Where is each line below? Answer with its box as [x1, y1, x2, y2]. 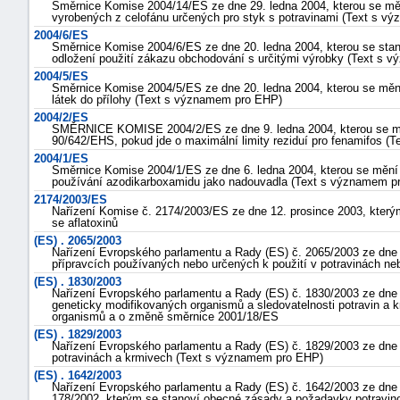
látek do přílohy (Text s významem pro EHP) [52, 93, 282, 106]
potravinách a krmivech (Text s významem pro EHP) [52, 351, 323, 364]
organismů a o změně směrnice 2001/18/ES [52, 310, 279, 323]
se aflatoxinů [52, 216, 118, 229]
